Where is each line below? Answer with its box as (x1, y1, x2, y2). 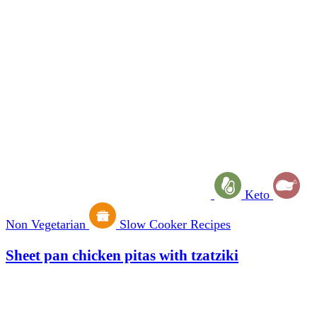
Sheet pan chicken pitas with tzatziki (6, 247, 238, 265)
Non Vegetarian (6, 217, 86, 232)
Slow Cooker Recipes (120, 217, 231, 232)
